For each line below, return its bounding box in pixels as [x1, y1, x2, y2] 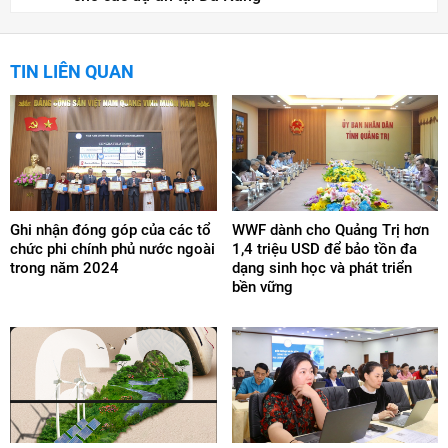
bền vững [231, 277, 293, 296]
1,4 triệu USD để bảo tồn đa [231, 239, 417, 258]
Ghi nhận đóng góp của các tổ [10, 220, 211, 239]
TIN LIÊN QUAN [10, 60, 134, 82]
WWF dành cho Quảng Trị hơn [231, 220, 429, 239]
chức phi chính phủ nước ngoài [10, 239, 215, 258]
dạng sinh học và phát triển [231, 258, 412, 277]
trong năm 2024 [10, 258, 119, 277]
